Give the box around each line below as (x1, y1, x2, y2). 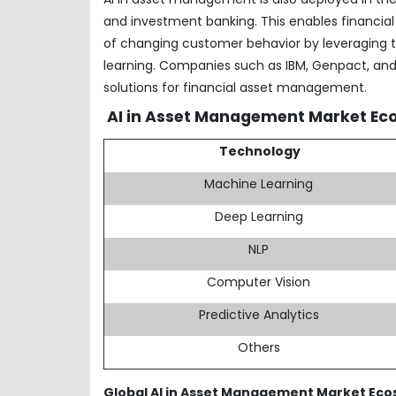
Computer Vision (207, 272, 311, 291)
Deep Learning (214, 207, 303, 225)
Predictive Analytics (198, 305, 319, 324)
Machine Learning (204, 174, 314, 193)
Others (237, 338, 280, 356)
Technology (217, 141, 301, 160)
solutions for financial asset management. (103, 78, 367, 96)
